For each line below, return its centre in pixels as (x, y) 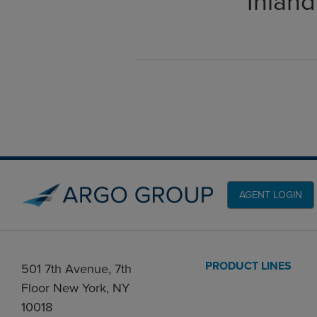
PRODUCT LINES (248, 266)
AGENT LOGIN (271, 195)
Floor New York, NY (75, 288)
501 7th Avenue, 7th (76, 269)
